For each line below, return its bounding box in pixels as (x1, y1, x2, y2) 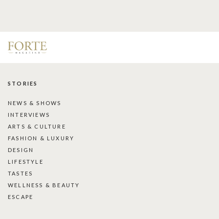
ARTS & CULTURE (8, 123, 66, 130)
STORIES (8, 80, 38, 87)
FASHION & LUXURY (8, 135, 75, 142)
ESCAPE (8, 194, 34, 200)
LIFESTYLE (8, 158, 44, 165)
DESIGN (8, 147, 34, 153)
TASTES (8, 170, 33, 177)
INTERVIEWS (8, 111, 50, 118)
